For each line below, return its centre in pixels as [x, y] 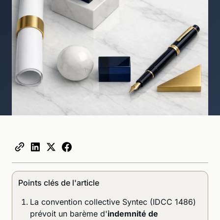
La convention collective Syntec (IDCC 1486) [113, 202]
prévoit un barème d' [69, 213]
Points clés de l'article [59, 182]
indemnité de [133, 213]
